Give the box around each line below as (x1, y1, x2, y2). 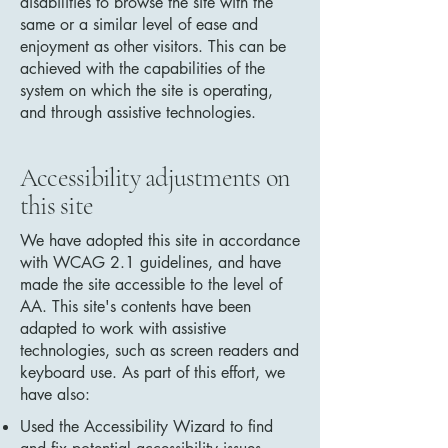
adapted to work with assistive (20, 318, 226, 339)
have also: (20, 384, 90, 405)
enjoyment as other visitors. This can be (20, 36, 286, 57)
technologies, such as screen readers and (20, 340, 299, 361)
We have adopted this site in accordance (20, 230, 300, 251)
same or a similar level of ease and (20, 14, 258, 35)
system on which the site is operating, (20, 80, 273, 101)
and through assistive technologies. (20, 102, 256, 123)
